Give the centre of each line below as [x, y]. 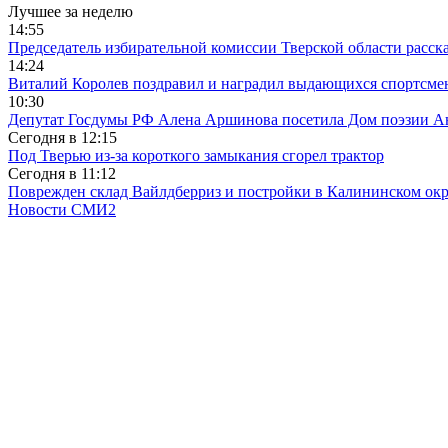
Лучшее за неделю [70, 11]
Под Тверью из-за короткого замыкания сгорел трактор [196, 155]
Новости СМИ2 [62, 209]
